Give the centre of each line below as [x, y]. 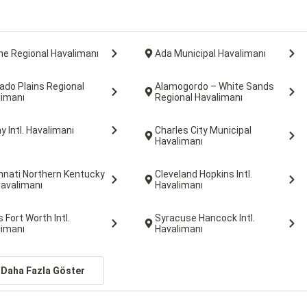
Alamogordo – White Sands [214, 86]
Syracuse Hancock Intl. [205, 218]
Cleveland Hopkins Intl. [203, 174]
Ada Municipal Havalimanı [210, 53]
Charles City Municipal [203, 130]
